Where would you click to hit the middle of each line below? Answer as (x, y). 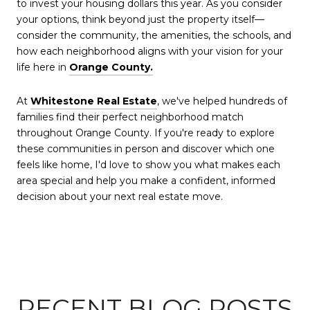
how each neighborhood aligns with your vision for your (150, 51)
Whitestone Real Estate (94, 101)
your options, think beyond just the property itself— (140, 19)
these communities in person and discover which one (146, 149)
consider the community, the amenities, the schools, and (154, 35)
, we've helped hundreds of (222, 101)
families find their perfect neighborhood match (130, 117)
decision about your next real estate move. (120, 197)
